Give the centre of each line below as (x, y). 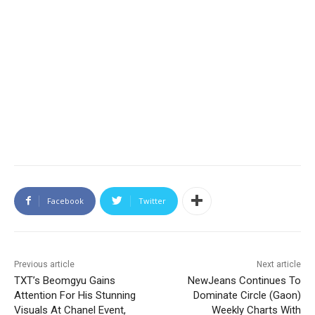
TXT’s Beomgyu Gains (65, 280)
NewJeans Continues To (244, 280)
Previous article (44, 264)
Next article (278, 264)
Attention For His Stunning (75, 295)
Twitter (152, 200)
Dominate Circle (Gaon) (247, 295)
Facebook (65, 200)
